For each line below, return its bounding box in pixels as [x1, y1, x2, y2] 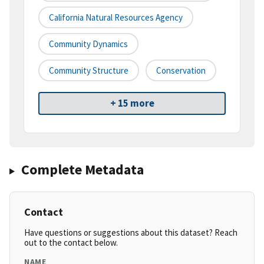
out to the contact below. [24, 237, 118, 249]
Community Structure [49, 65, 128, 77]
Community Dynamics [49, 38, 128, 50]
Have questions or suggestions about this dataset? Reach [24, 227, 237, 239]
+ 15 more [110, 97, 154, 110]
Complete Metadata [21, 160, 144, 179]
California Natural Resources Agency [49, 12, 183, 24]
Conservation [156, 65, 206, 77]
